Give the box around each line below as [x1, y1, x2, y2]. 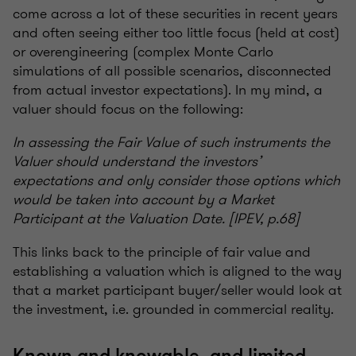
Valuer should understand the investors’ [13, 151, 261, 172]
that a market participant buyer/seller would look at [13, 280, 342, 301]
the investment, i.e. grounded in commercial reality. [13, 299, 334, 320]
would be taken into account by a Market [13, 189, 274, 211]
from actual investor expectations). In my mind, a [13, 79, 323, 101]
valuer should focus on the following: [13, 99, 243, 120]
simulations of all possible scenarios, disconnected [13, 60, 331, 82]
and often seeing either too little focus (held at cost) [13, 22, 339, 44]
